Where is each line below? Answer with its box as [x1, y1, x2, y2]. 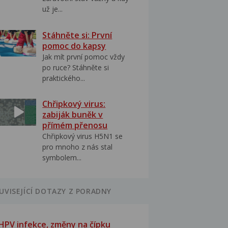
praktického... [42, 73, 85, 83]
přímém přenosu [42, 119, 108, 131]
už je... [42, 4, 63, 14]
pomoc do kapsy [42, 40, 106, 51]
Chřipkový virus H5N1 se [42, 131, 123, 141]
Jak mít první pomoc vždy [42, 51, 125, 62]
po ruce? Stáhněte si [42, 62, 109, 72]
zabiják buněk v [42, 108, 103, 120]
